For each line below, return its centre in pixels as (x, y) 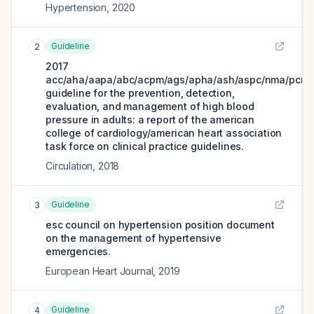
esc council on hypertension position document (160, 225)
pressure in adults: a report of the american (150, 120)
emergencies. (78, 251)
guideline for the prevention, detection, (140, 93)
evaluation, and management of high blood (150, 106)
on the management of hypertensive (134, 238)
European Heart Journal (100, 271)
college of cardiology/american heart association (164, 133)
